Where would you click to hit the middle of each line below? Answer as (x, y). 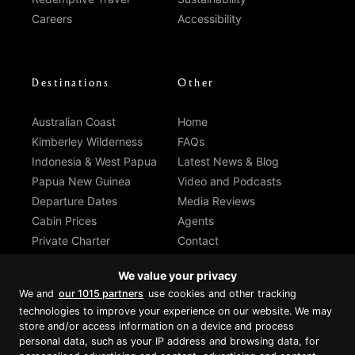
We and (38, 294)
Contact (198, 241)
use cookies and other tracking (221, 294)
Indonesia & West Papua (94, 162)
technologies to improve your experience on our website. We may (176, 311)
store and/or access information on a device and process (157, 326)
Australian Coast (74, 122)
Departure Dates (74, 201)
